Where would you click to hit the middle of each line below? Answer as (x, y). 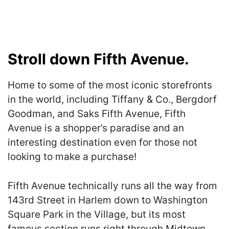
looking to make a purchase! (72, 157)
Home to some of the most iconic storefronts (110, 85)
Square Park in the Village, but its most (97, 214)
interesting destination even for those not (102, 143)
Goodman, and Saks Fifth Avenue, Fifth (97, 114)
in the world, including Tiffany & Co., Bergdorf (112, 100)
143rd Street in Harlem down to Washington (108, 200)
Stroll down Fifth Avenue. (98, 59)
